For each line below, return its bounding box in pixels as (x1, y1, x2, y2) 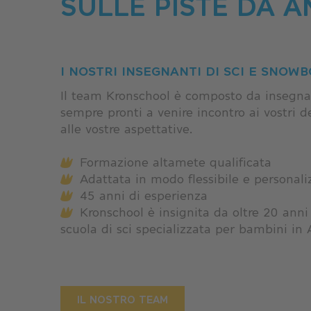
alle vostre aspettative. (60, 121, 192, 136)
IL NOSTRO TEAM (77, 293, 168, 305)
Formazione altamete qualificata (80, 155, 271, 169)
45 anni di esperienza (80, 188, 208, 203)
